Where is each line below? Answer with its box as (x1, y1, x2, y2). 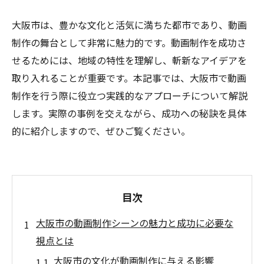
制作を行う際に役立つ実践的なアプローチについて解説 (12, 88, 247, 103)
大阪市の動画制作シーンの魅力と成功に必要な (36, 216, 233, 230)
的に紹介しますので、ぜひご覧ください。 (12, 124, 190, 138)
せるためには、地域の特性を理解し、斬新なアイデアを (12, 53, 247, 67)
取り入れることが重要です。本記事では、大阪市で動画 (12, 71, 246, 85)
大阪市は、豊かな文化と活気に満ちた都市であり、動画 (12, 18, 247, 32)
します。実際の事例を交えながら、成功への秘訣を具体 (12, 106, 246, 120)
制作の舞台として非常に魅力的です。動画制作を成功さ (12, 35, 246, 49)
